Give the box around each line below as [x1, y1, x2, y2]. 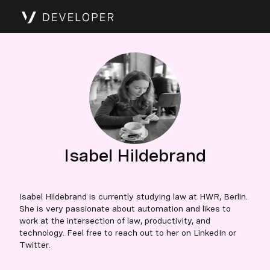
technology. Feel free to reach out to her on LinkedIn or [19, 228, 236, 237]
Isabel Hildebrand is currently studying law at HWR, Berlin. [19, 192, 248, 201]
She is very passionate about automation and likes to [19, 204, 231, 213]
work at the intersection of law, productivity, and [19, 216, 210, 225]
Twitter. [19, 240, 51, 250]
